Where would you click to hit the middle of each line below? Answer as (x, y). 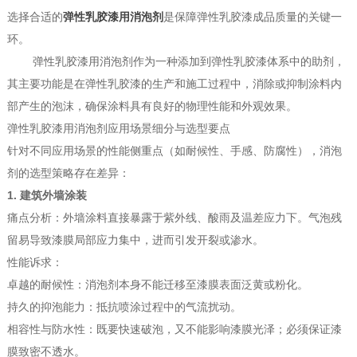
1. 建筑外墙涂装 (47, 196)
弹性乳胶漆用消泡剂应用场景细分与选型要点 (118, 129)
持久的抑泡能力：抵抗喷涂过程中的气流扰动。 (124, 307)
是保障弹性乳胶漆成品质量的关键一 (252, 17)
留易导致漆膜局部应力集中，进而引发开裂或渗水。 (135, 240)
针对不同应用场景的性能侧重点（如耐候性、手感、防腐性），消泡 (174, 151)
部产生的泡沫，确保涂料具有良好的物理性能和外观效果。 (152, 106)
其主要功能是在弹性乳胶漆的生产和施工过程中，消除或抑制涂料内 (174, 84)
